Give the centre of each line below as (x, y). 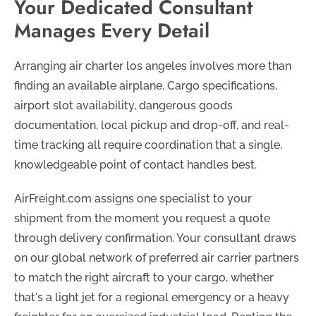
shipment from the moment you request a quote (142, 218)
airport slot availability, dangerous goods (123, 105)
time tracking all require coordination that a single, (148, 145)
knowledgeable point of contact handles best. (135, 165)
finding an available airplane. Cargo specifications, (146, 86)
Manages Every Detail (112, 31)
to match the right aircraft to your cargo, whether (144, 278)
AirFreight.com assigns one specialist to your (133, 199)
